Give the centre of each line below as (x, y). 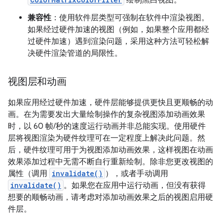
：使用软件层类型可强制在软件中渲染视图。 (130, 18)
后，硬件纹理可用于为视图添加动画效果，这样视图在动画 (110, 150)
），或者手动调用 (137, 174)
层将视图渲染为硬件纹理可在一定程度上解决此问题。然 (107, 138)
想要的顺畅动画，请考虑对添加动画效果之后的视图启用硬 (110, 197)
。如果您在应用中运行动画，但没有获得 (135, 185)
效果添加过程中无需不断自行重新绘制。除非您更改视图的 (110, 162)
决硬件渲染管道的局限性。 (75, 53)
